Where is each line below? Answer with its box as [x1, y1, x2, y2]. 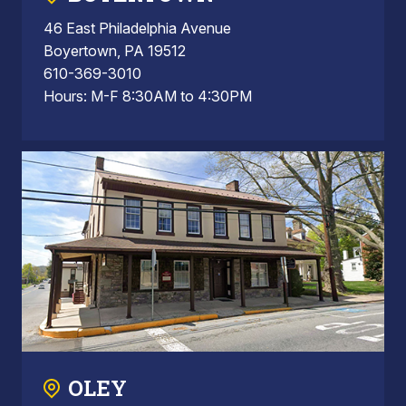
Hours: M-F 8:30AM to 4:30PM [43, 86, 252, 105]
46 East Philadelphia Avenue [43, 18, 231, 37]
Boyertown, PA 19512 [43, 41, 186, 60]
